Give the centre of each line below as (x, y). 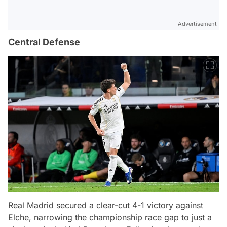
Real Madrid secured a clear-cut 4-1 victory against (106, 205)
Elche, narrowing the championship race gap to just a (110, 218)
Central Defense (44, 42)
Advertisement (197, 24)
